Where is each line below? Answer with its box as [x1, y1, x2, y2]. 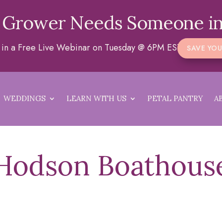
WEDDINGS [3, 94, 46, 104]
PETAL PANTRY [147, 94, 204, 104]
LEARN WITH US [66, 94, 127, 104]
